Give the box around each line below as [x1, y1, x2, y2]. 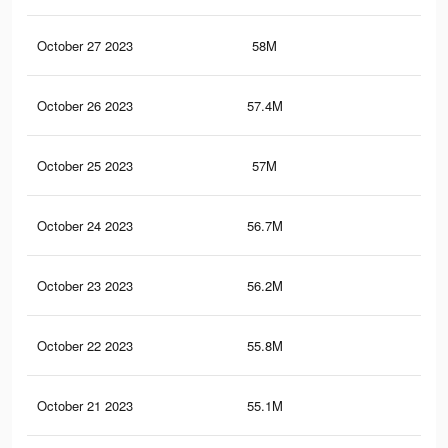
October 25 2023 [37, 156, 133, 176]
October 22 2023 [37, 336, 133, 356]
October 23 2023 [37, 276, 133, 296]
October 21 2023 [37, 396, 133, 416]
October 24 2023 [37, 216, 133, 236]
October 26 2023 [37, 96, 133, 116]
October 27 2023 [37, 36, 133, 56]
